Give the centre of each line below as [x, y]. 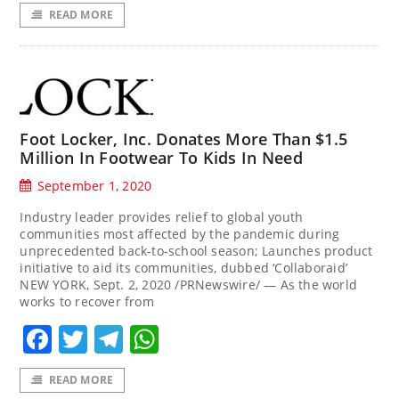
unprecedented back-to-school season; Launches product [196, 250]
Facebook [118, 339]
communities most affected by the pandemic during [180, 233]
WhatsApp [229, 339]
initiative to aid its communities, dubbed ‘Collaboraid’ [183, 267]
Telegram [188, 339]
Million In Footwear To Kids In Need [161, 157]
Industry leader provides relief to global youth [162, 216]
